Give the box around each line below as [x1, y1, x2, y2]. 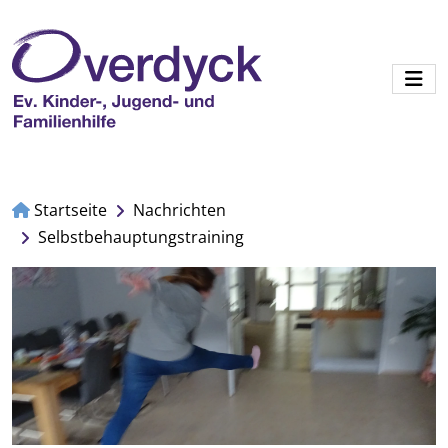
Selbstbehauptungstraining [38, 226, 244, 249]
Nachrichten [133, 199, 226, 222]
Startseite [30, 199, 107, 222]
